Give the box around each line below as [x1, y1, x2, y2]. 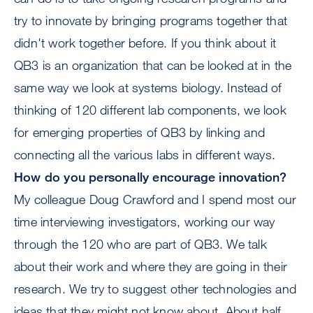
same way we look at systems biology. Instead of [14, 80, 282, 96]
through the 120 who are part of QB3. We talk [14, 236, 267, 252]
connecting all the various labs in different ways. [14, 147, 276, 163]
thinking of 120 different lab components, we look [14, 102, 286, 118]
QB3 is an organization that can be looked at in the [14, 57, 292, 73]
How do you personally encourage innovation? [14, 169, 287, 185]
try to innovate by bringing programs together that [14, 13, 288, 29]
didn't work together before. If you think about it [14, 35, 277, 51]
